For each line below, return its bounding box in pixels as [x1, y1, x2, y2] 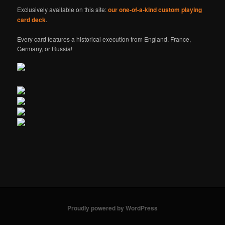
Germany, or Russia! [17, 44, 73, 53]
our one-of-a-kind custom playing [108, 5, 202, 14]
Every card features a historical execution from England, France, [17, 34, 191, 43]
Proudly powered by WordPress [67, 203, 158, 212]
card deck [17, 15, 46, 24]
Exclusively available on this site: [17, 5, 108, 14]
